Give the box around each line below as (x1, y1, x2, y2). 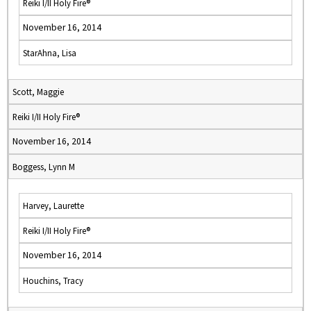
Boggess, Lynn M (12, 161, 75, 172)
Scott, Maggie (12, 86, 64, 97)
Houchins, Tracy (23, 275, 83, 286)
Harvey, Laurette (23, 200, 84, 211)
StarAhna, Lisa (23, 47, 76, 58)
